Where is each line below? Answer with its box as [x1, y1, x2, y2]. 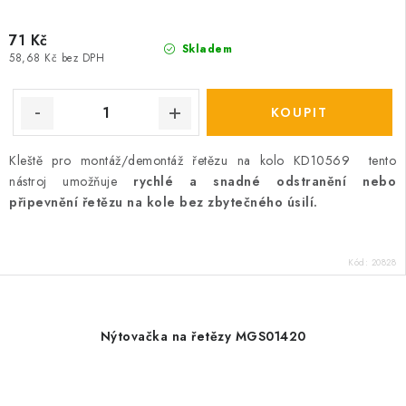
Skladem [178, 41, 233, 57]
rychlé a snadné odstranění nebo [133, 172, 397, 190]
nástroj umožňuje [9, 172, 134, 190]
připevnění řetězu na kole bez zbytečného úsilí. [9, 193, 318, 211]
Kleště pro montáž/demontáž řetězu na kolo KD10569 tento [9, 151, 396, 169]
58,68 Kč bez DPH [9, 51, 104, 66]
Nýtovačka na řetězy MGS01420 [100, 327, 306, 345]
